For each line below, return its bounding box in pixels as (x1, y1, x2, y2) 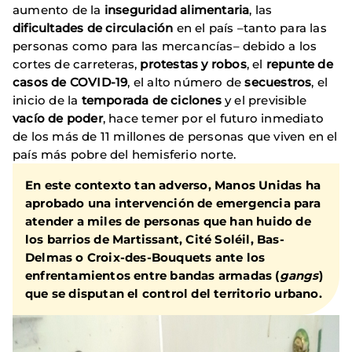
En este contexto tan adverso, (25, 178, 214, 193)
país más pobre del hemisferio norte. (13, 147, 236, 163)
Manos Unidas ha (214, 178, 321, 193)
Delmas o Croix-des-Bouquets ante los (25, 250, 266, 266)
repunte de (266, 57, 333, 72)
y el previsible (225, 93, 307, 108)
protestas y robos (140, 57, 247, 72)
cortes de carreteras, (13, 57, 141, 72)
